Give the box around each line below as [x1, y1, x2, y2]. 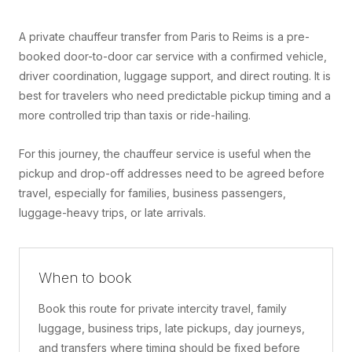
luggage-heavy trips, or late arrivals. [19, 205, 206, 219]
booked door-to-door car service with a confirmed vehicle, [19, 49, 327, 63]
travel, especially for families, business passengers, [19, 185, 286, 200]
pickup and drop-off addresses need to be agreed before [19, 166, 324, 180]
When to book [38, 269, 132, 286]
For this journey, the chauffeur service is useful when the [19, 146, 311, 160]
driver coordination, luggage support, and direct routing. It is [19, 68, 331, 82]
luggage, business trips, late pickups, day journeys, [38, 321, 305, 335]
